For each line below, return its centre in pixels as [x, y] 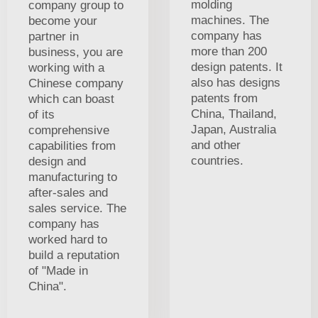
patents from [224, 98]
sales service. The [77, 208]
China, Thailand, [234, 114]
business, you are [76, 52]
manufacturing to [73, 177]
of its [42, 114]
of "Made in [58, 270]
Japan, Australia [234, 129]
